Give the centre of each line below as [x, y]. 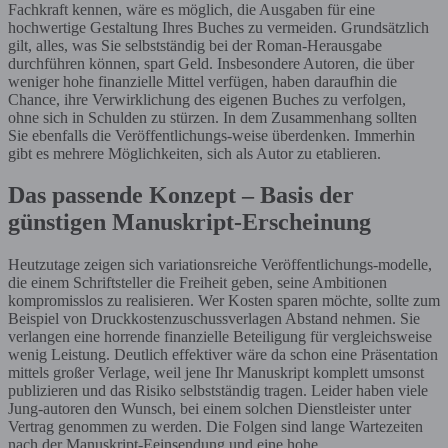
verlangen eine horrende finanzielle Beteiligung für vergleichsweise [220, 337]
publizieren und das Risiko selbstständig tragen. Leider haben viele [218, 391]
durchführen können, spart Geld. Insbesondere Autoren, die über [211, 63]
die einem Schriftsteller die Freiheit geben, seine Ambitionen [197, 283]
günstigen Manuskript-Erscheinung [189, 222]
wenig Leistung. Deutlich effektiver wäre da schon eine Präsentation [223, 355]
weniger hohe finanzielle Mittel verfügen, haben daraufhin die [202, 81]
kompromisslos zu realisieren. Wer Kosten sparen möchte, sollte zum [224, 301]
